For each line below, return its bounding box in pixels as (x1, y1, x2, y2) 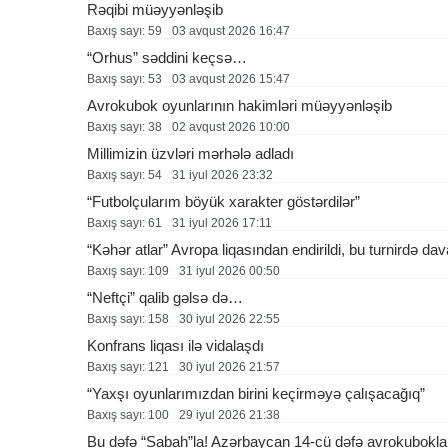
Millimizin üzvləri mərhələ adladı (87, 145, 294, 162)
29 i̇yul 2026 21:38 (179, 408, 280, 422)
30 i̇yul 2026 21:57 (179, 360, 280, 374)
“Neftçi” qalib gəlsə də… (87, 289, 243, 306)
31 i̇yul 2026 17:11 (172, 216, 272, 230)
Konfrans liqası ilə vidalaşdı (87, 337, 264, 354)
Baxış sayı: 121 (87, 360, 169, 374)
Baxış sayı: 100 (87, 408, 169, 422)
